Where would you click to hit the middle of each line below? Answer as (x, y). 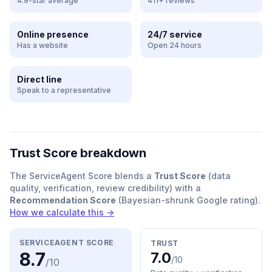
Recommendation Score (63, 200)
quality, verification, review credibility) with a (105, 188)
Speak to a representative (64, 90)
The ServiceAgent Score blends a (82, 176)
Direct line (39, 79)
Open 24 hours (175, 45)
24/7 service (175, 34)
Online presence (53, 34)
